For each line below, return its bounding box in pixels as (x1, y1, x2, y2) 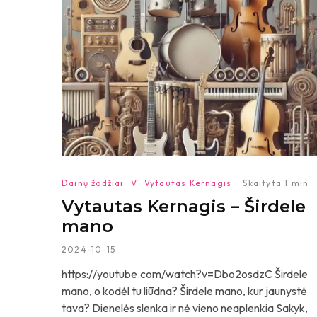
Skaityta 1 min (243, 178, 309, 188)
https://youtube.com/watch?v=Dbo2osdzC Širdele (62, 267, 308, 281)
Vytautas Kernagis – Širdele (62, 196, 306, 217)
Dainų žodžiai (62, 178, 124, 188)
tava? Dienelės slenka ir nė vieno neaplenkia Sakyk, (62, 301, 308, 315)
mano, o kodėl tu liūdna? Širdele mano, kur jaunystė (62, 284, 307, 298)
